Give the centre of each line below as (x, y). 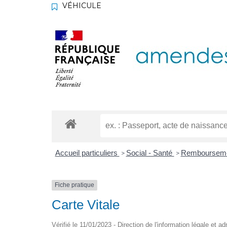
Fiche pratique (74, 185)
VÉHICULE (82, 6)
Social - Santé (150, 153)
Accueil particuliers (87, 153)
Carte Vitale (86, 204)
